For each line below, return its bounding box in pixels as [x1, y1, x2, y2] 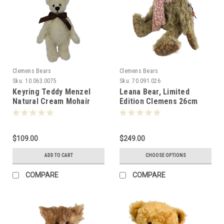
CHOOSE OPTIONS [145, 152, 186, 158]
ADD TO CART [44, 152, 73, 158]
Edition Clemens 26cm [119, 96, 197, 106]
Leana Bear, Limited [119, 86, 189, 96]
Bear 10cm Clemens [12, 105, 83, 115]
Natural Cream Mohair [12, 96, 90, 106]
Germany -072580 [12, 115, 73, 125]
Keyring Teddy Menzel [12, 86, 90, 96]
